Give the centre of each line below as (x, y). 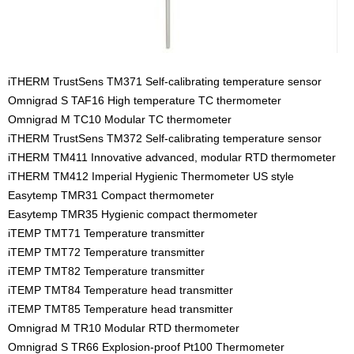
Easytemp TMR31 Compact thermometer (111, 195)
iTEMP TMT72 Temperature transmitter (106, 252)
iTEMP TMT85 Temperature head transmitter (121, 309)
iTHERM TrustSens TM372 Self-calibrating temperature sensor (165, 138)
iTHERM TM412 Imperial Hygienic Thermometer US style (151, 176)
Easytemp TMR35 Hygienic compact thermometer (133, 214)
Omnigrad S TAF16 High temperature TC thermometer (145, 100)
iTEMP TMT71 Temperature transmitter (106, 233)
